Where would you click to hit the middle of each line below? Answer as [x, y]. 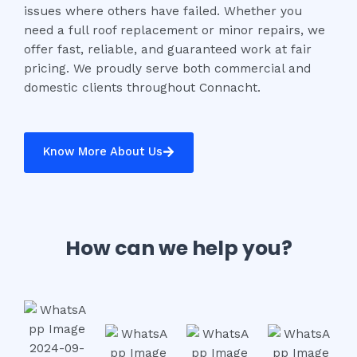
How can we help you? [178, 248]
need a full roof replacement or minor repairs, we [175, 30]
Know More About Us [103, 152]
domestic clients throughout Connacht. [142, 87]
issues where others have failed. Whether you [163, 11]
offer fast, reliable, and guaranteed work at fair [168, 49]
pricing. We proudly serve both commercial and [167, 68]
